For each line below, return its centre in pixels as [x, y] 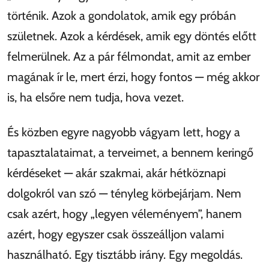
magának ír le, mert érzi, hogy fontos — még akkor [133, 77]
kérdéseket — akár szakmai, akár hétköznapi [116, 173]
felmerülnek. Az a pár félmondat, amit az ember [129, 56]
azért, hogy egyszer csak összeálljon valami [116, 234]
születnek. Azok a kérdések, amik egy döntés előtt [132, 36]
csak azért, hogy [49, 213]
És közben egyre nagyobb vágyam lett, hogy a [124, 132]
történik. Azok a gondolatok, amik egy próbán [122, 15]
